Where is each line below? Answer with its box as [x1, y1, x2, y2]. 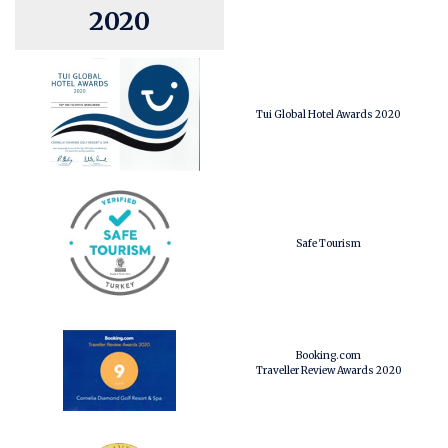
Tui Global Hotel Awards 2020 [256, 108, 401, 121]
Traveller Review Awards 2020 [255, 364, 402, 377]
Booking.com [296, 349, 361, 362]
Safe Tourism [296, 236, 361, 250]
